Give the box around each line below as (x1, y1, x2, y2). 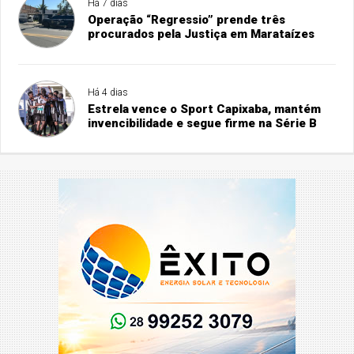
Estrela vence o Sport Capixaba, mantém (88, 102, 322, 116)
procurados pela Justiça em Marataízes (88, 27, 315, 41)
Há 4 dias (88, 87, 129, 98)
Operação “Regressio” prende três (88, 13, 286, 27)
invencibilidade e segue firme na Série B (88, 116, 318, 130)
